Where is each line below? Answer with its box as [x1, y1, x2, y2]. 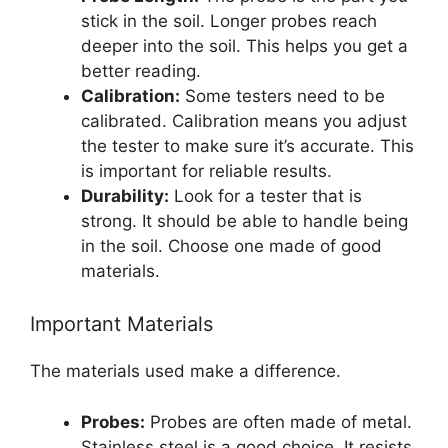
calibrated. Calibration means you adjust [81, 110, 407, 131]
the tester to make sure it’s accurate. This [81, 135, 414, 156]
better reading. [81, 60, 201, 81]
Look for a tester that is [169, 185, 362, 206]
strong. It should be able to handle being [81, 210, 408, 231]
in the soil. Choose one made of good [81, 235, 382, 256]
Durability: [81, 185, 169, 206]
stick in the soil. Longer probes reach [81, 10, 377, 31]
